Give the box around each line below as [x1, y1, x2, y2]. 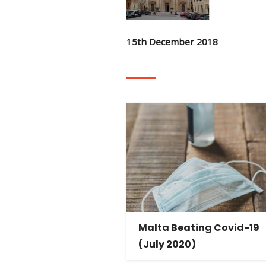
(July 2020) [138, 237, 196, 251]
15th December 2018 [126, 36, 218, 48]
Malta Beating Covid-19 [138, 220, 259, 235]
